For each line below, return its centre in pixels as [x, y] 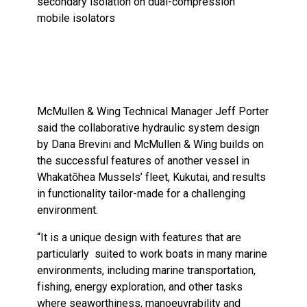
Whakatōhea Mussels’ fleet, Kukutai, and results [152, 177]
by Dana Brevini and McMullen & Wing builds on [151, 144]
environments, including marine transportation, [147, 270]
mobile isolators [76, 18]
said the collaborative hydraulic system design [149, 128]
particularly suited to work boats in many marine [152, 254]
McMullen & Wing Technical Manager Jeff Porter [153, 111]
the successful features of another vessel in [144, 161]
